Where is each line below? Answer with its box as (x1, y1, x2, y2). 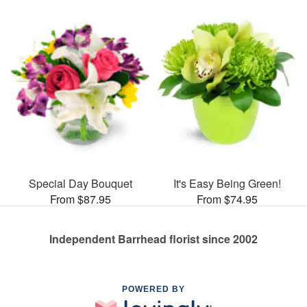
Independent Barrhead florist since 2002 (49, 230, 258, 247)
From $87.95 (49, 191, 111, 207)
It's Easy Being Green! (173, 175, 281, 191)
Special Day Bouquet (28, 175, 132, 191)
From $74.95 (196, 191, 258, 207)
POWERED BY (122, 284, 185, 294)
